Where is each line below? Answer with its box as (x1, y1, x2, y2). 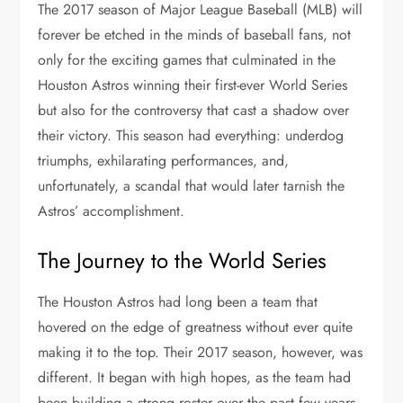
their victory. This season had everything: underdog (38, 124, 345, 146)
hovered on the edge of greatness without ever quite (38, 316, 354, 337)
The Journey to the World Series (38, 244, 327, 276)
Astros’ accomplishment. (38, 200, 185, 221)
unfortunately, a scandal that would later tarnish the (38, 175, 345, 196)
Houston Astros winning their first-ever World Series (38, 74, 348, 95)
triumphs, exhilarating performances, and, (38, 149, 290, 171)
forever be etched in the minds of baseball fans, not (38, 23, 352, 45)
